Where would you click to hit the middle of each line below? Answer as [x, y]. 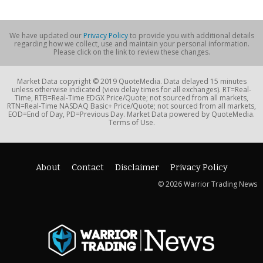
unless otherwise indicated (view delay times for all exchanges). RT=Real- [131, 90]
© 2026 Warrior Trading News [208, 184]
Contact [87, 168]
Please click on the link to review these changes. [131, 52]
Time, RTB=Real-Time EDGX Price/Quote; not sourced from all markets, [131, 98]
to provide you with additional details [191, 36]
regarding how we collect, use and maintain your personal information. [131, 44]
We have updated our [46, 36]
